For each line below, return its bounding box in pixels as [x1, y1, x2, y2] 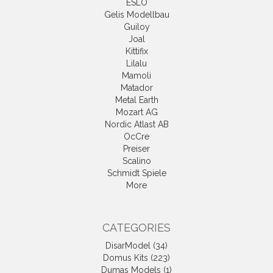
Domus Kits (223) [103, 253, 170, 263]
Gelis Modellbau [104, 10, 169, 20]
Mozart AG [115, 107, 158, 118]
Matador [120, 83, 153, 93]
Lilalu [126, 58, 147, 69]
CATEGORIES [102, 221, 171, 235]
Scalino [122, 156, 151, 166]
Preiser [123, 144, 150, 154]
